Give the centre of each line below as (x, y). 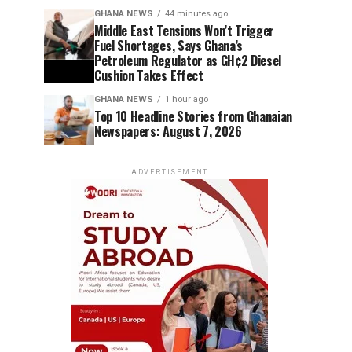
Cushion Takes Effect (149, 75)
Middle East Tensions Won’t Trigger (185, 31)
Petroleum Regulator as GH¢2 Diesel (188, 60)
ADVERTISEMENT (170, 172)
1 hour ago (187, 99)
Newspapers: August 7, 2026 (168, 131)
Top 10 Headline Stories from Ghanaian (194, 116)
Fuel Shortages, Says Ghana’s (169, 46)
